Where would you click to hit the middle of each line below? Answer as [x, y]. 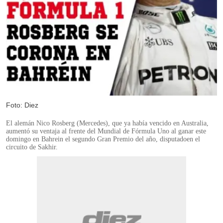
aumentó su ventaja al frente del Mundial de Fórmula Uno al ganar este [106, 131]
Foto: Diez [22, 105]
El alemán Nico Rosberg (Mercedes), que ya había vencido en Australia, [107, 123]
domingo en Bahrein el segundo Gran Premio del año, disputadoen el [103, 139]
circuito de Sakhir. [32, 147]
